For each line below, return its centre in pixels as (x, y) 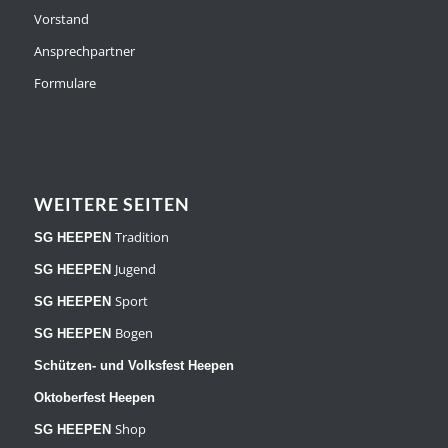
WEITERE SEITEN (111, 205)
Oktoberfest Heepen (94, 398)
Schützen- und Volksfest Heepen (133, 366)
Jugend (135, 269)
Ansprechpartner (84, 51)
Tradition (141, 237)
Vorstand (61, 19)
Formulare (64, 83)
